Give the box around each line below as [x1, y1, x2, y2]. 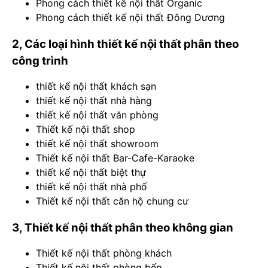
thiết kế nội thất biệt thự [36, 166, 146, 178]
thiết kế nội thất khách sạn [36, 80, 156, 92]
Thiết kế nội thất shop [36, 123, 135, 135]
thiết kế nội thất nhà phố [36, 180, 147, 193]
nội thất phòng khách [75, 246, 172, 259]
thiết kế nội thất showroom [36, 137, 159, 150]
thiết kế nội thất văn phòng [36, 108, 159, 121]
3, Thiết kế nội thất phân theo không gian [12, 220, 233, 234]
